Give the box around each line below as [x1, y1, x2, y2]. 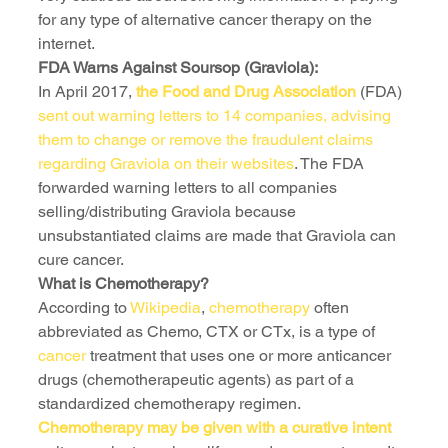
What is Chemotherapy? [38, 274, 209, 294]
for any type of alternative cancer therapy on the [38, 10, 376, 30]
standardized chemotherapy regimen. [38, 394, 304, 414]
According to [38, 298, 127, 318]
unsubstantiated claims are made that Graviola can [38, 226, 400, 246]
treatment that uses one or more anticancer [90, 346, 395, 366]
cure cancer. [38, 250, 124, 270]
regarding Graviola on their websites [38, 154, 294, 174]
